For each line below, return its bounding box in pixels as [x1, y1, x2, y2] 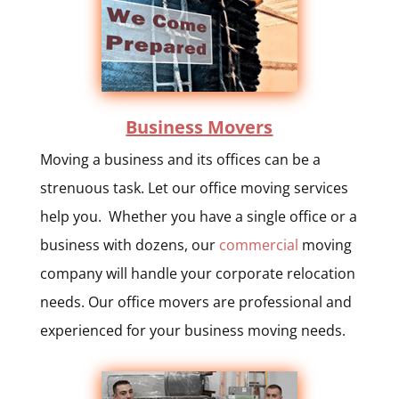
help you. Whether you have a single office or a [39, 206, 357, 226]
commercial [218, 234, 298, 255]
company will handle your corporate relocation [39, 263, 355, 283]
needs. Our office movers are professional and [39, 291, 352, 312]
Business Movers [126, 114, 273, 139]
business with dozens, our [39, 234, 219, 255]
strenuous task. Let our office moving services [39, 177, 348, 198]
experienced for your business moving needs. [39, 320, 346, 340]
